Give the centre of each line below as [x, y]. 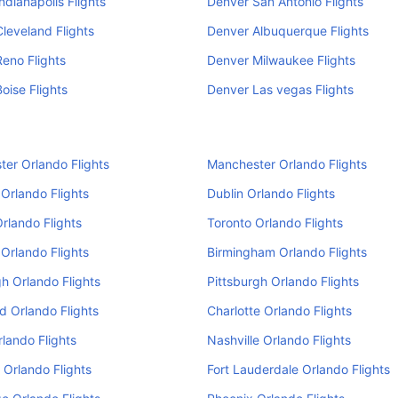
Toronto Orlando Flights [275, 223]
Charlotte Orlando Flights [279, 310]
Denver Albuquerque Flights [287, 31]
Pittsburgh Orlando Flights [283, 281]
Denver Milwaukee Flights [281, 60]
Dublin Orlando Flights [271, 193]
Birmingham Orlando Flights [287, 252]
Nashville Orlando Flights [279, 340]
